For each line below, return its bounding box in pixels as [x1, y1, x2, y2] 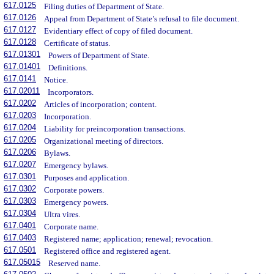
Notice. [44, 75, 68, 85]
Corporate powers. [44, 185, 105, 195]
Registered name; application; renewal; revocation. [44, 234, 213, 244]
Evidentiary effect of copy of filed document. [44, 26, 193, 36]
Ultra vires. [44, 210, 81, 220]
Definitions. [48, 63, 88, 73]
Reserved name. [48, 259, 101, 268]
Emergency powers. [44, 198, 109, 207]
